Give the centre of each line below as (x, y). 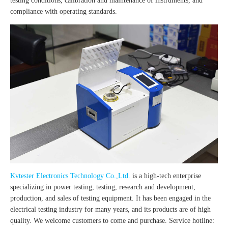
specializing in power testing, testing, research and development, (103, 187)
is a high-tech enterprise (166, 176)
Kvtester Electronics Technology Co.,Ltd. (70, 176)
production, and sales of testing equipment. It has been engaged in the (110, 198)
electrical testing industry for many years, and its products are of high (110, 209)
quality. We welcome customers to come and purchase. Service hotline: (112, 220)
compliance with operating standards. (64, 12)
